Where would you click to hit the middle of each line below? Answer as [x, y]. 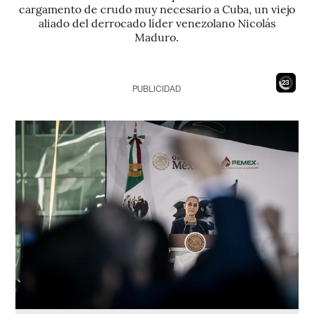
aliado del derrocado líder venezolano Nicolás [157, 22]
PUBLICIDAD [157, 89]
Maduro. [157, 36]
